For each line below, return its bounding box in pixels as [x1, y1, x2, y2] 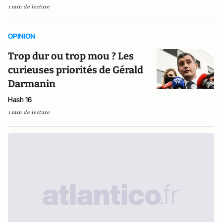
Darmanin [8, 78, 55, 90]
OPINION [8, 32, 35, 40]
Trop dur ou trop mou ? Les [8, 50, 134, 62]
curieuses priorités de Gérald [8, 64, 143, 76]
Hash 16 [8, 95, 32, 104]
